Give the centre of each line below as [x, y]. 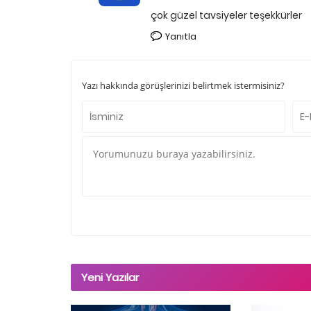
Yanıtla [181, 37]
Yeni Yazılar [110, 278]
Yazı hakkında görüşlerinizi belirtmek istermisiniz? [183, 86]
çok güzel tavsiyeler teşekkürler [226, 16]
